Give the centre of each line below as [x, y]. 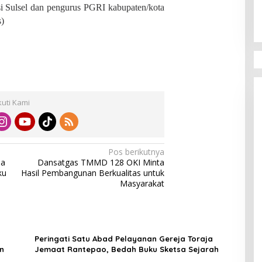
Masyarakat [142, 183]
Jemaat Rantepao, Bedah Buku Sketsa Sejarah [126, 249]
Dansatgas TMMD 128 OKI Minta [101, 162]
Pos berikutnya [137, 151]
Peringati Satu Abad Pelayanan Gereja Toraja [123, 238]
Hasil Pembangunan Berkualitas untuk [93, 173]
